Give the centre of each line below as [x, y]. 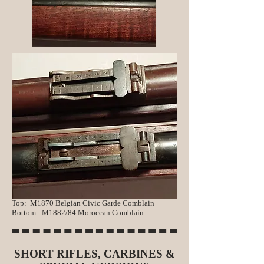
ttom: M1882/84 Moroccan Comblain [82, 212]
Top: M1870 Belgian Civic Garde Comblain [83, 203]
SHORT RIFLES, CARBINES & [94, 254]
